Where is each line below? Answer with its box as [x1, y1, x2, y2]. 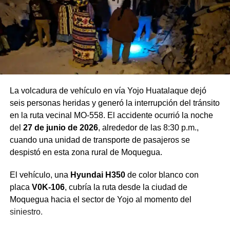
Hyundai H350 [70, 170, 125, 179]
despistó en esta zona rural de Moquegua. [9, 147, 162, 157]
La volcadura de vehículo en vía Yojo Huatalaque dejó [9, 86, 206, 95]
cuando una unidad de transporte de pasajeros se [9, 135, 190, 144]
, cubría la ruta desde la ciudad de [64, 182, 187, 191]
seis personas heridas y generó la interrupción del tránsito [9, 98, 220, 107]
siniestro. [9, 207, 43, 216]
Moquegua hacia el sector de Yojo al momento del [9, 195, 191, 204]
